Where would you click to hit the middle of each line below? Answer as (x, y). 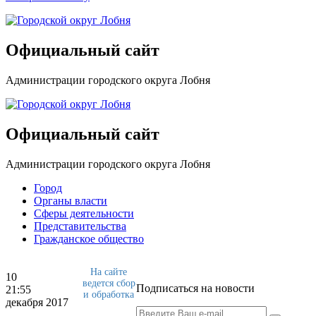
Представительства (80, 226)
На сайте (109, 272)
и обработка (109, 294)
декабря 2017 (37, 302)
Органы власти (71, 200)
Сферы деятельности (84, 213)
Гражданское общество (89, 238)
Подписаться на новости (195, 288)
